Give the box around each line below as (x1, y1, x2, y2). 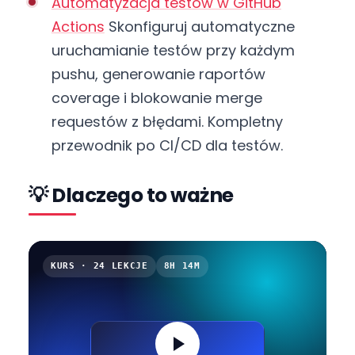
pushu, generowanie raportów (51, 63, 265, 84)
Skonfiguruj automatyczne (104, 16, 295, 36)
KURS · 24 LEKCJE (51, 260, 148, 271)
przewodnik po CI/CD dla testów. (51, 135, 283, 155)
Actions (51, 16, 105, 36)
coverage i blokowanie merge (51, 87, 262, 108)
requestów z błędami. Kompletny (51, 111, 283, 132)
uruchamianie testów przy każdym (51, 40, 295, 60)
